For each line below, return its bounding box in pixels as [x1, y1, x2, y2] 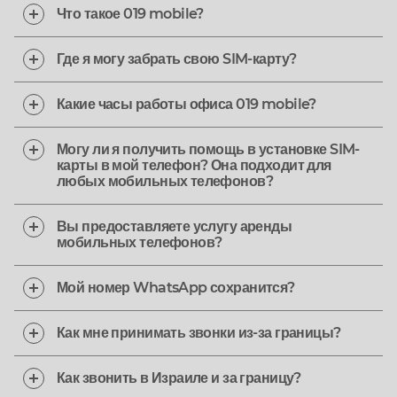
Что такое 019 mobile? [57, 5, 204, 22]
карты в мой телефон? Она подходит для [57, 157, 331, 174]
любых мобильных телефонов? [57, 173, 274, 190]
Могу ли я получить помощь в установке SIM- [57, 141, 360, 158]
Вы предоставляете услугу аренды [57, 218, 292, 235]
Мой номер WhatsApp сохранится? [57, 279, 295, 296]
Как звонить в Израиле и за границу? [57, 370, 301, 386]
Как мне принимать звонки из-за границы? [57, 324, 341, 341]
